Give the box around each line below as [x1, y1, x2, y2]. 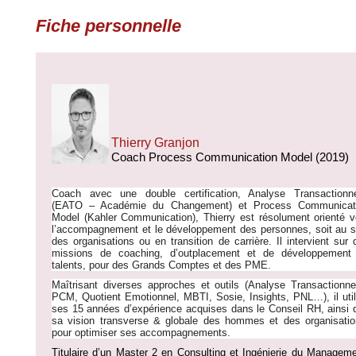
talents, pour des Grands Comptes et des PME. [52, 259, 271, 271]
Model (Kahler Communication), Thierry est [52, 211, 254, 223]
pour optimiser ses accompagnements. [52, 327, 230, 339]
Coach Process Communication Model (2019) [111, 150, 349, 164]
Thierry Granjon [111, 136, 199, 149]
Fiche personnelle [36, 16, 181, 36]
